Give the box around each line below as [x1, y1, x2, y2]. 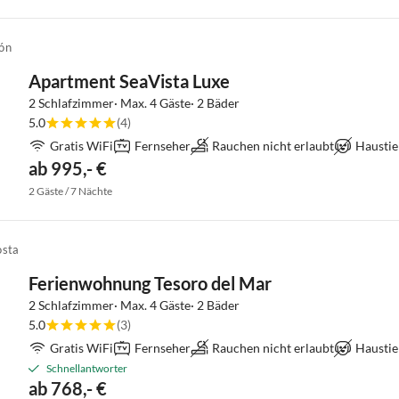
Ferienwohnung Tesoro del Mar [28, 273, 272, 294]
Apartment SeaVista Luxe [28, 70, 230, 92]
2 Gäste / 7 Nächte [28, 184, 112, 198]
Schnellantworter [46, 362, 127, 375]
